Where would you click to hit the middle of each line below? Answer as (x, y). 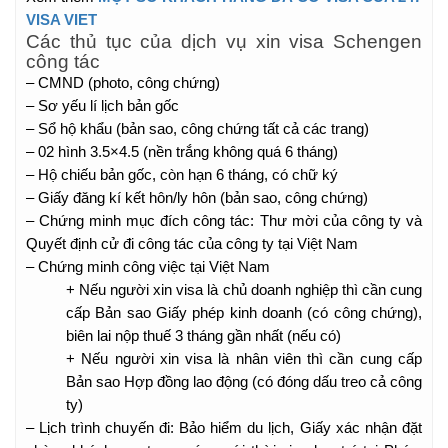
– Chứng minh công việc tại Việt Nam (148, 266)
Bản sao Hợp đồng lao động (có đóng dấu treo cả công (244, 381)
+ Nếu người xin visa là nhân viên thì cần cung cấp (244, 358)
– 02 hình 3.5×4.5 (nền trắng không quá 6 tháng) (182, 151)
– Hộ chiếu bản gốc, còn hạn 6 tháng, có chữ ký (182, 174)
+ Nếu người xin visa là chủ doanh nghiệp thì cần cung (244, 289)
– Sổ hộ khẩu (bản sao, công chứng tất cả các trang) (197, 128)
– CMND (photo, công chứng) (123, 82)
